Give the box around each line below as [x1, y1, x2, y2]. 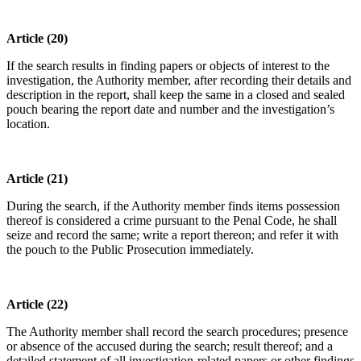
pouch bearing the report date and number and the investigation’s [6, 102, 334, 117]
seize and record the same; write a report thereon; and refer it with [6, 228, 338, 243]
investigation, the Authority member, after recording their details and [6, 73, 351, 88]
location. [6, 117, 50, 131]
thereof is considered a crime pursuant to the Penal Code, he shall [6, 214, 337, 228]
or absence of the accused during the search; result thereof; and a [6, 339, 333, 354]
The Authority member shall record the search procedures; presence [6, 325, 348, 339]
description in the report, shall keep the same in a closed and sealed [6, 88, 345, 102]
